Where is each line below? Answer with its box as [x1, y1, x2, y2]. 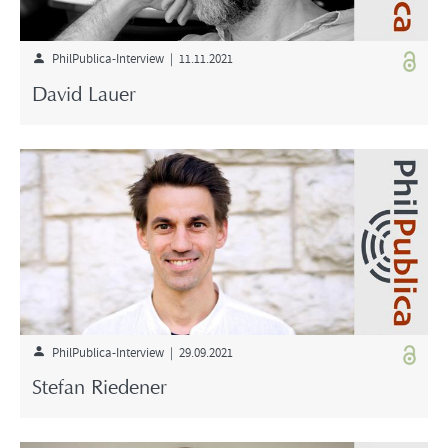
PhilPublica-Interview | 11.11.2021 [45, 49, 233, 68]
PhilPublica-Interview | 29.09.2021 [45, 342, 233, 361]
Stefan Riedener [32, 379, 167, 400]
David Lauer [32, 85, 136, 106]
